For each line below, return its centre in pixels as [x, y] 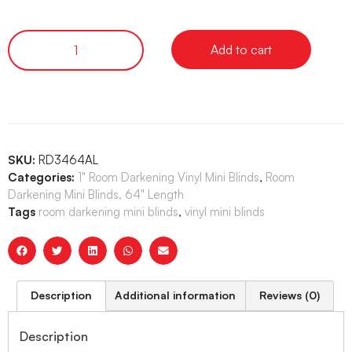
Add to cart [241, 50]
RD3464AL [68, 160]
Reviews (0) [289, 295]
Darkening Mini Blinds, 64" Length [96, 195]
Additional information [176, 295]
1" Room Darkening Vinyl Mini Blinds [169, 178]
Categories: [41, 178]
